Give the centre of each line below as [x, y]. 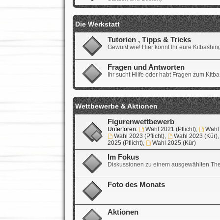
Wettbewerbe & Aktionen [116, 106]
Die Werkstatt [97, 24]
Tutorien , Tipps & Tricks [149, 40]
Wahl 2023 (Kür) [195, 136]
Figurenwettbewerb [141, 122]
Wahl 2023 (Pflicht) [139, 136]
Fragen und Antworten [146, 67]
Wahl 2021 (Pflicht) [170, 129]
